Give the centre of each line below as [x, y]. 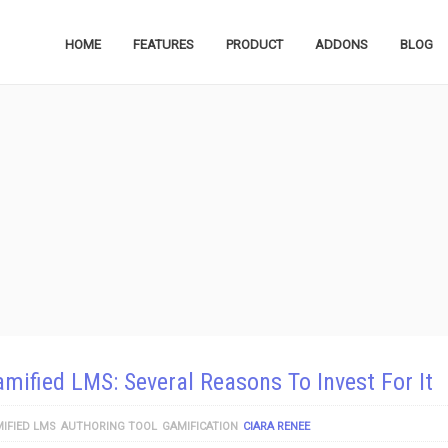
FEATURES [163, 44]
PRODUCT [254, 44]
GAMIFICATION [200, 426]
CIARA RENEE [276, 426]
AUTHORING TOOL [109, 426]
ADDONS [341, 44]
